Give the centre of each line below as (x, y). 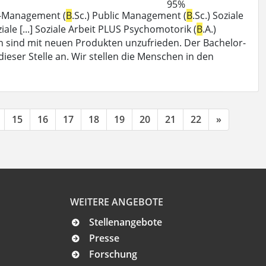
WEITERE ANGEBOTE (117, 202)
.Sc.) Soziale (218, 15)
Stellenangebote (126, 222)
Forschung (113, 254)
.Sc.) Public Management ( (129, 15)
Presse (104, 238)
